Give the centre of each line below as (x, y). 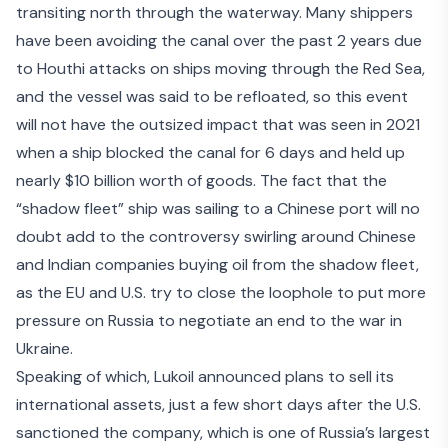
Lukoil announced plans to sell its (274, 377)
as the (41, 293)
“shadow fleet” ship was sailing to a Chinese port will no (218, 209)
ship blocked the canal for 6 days (193, 153)
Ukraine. (44, 349)
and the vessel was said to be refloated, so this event (212, 97)
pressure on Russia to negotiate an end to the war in (209, 321)
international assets (89, 405)
